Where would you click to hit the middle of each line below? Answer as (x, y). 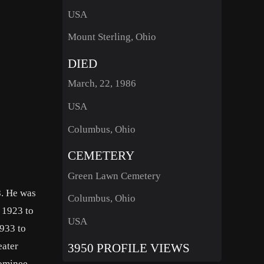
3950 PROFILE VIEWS (128, 247)
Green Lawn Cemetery (114, 176)
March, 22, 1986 (102, 84)
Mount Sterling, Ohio (112, 37)
